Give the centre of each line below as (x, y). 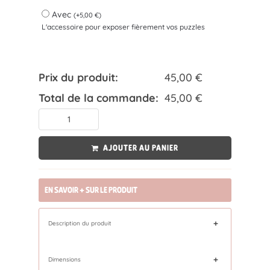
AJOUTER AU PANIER (141, 148)
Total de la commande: (99, 98)
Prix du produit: (78, 78)
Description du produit (80, 224)
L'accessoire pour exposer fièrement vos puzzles (123, 27)
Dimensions (64, 260)
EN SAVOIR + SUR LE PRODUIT (91, 190)
